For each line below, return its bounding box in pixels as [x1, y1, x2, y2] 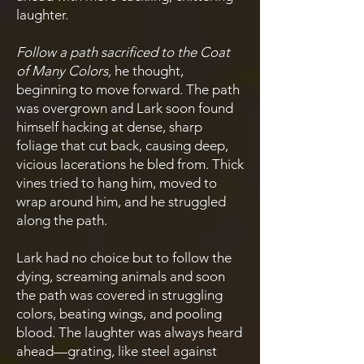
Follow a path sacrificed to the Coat [16, 44, 230, 60]
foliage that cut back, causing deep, [16, 137, 228, 154]
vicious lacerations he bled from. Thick [16, 156, 244, 172]
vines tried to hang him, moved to [16, 175, 217, 191]
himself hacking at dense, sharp [16, 119, 202, 135]
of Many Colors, [16, 63, 111, 79]
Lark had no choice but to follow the [16, 249, 232, 266]
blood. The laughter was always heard [16, 324, 242, 340]
